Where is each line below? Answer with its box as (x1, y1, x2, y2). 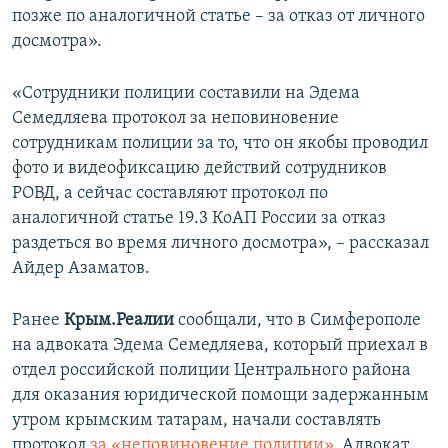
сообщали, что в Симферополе (178, 311, 421, 331)
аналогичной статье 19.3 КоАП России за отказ (12, 209, 386, 229)
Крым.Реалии (64, 311, 178, 331)
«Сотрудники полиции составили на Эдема (12, 84, 360, 104)
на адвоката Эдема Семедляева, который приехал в (12, 336, 428, 356)
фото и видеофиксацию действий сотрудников (12, 159, 387, 179)
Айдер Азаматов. (12, 259, 150, 279)
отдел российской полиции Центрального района (12, 361, 411, 381)
